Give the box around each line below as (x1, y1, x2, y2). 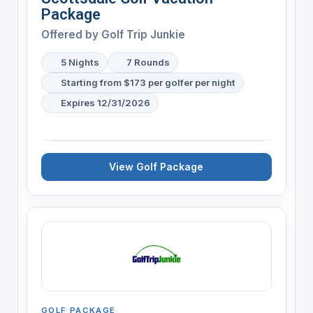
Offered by (41, 27, 101, 41)
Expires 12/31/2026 (60, 96, 150, 108)
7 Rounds (126, 56, 170, 68)
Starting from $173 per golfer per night (60, 76, 235, 88)
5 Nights (60, 56, 99, 68)
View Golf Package (109, 160, 204, 173)
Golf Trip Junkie (101, 27, 185, 41)
